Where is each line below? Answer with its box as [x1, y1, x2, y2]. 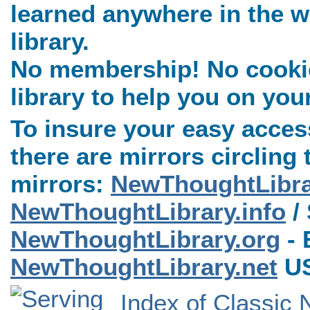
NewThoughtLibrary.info [10, 198, 286, 225]
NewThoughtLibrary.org [10, 226, 280, 253]
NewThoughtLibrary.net [10, 253, 277, 280]
